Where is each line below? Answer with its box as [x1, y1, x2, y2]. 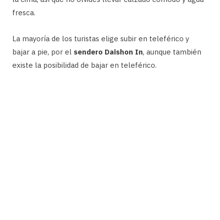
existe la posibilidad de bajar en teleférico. [12, 60, 157, 70]
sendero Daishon [74, 47, 133, 56]
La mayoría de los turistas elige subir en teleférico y [12, 33, 189, 43]
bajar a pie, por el [12, 47, 74, 56]
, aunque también [143, 47, 201, 56]
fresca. [12, 7, 35, 17]
